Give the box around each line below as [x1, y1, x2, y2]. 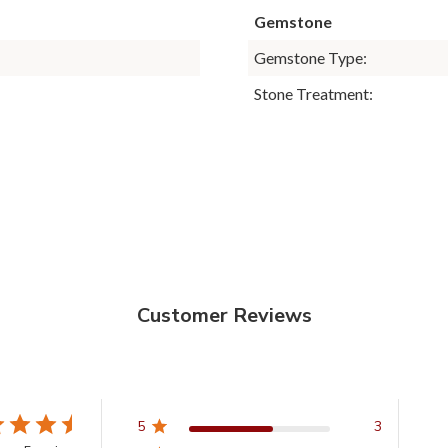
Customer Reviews [136, 301, 312, 329]
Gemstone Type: [254, 47, 367, 67]
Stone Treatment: [254, 83, 373, 103]
